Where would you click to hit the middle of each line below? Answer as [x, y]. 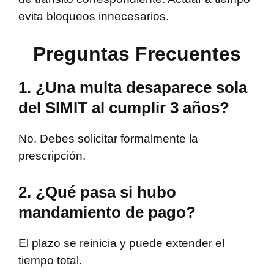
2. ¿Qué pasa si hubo [97, 192]
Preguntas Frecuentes [137, 54]
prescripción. [52, 156]
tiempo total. [50, 260]
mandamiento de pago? [107, 212]
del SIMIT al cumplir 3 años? [124, 108]
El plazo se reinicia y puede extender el [121, 243]
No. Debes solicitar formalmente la [108, 139]
